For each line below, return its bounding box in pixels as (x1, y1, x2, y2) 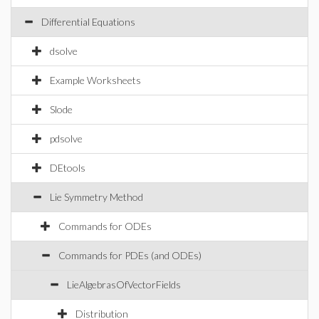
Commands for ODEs (58, 220, 152, 232)
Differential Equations (41, 16, 135, 28)
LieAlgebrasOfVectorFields (67, 278, 181, 291)
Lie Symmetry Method (50, 191, 143, 203)
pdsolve (50, 132, 83, 145)
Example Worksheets (50, 74, 141, 86)
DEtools (50, 162, 85, 174)
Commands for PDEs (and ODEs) (58, 249, 202, 261)
